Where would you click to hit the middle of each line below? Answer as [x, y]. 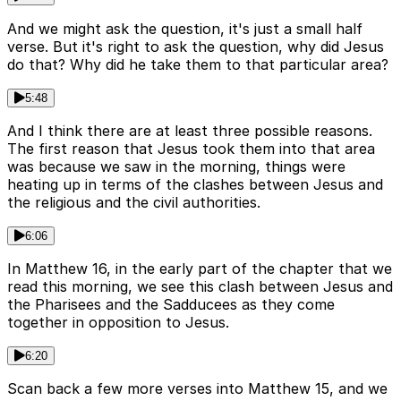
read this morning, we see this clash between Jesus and [200, 287]
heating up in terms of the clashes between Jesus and [195, 185]
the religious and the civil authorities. [134, 203]
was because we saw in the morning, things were [176, 167]
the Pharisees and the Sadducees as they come [171, 305]
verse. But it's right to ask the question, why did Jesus [196, 47]
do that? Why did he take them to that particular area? [198, 65]
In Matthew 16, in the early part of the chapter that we [200, 269]
